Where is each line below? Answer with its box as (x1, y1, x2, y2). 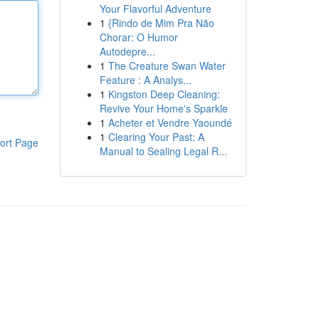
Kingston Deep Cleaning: (108, 87, 220, 101)
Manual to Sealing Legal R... (99, 144, 227, 158)
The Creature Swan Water (108, 58, 226, 73)
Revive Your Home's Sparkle (99, 101, 228, 115)
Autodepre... (99, 44, 155, 58)
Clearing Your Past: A (108, 130, 204, 144)
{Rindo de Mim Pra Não (108, 16, 214, 30)
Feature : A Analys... (99, 73, 192, 87)
